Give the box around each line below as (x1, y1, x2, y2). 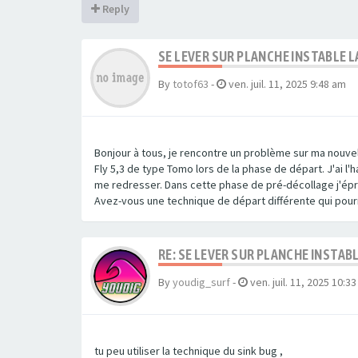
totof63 (173, 77, 209, 91)
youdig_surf (173, 275, 230, 289)
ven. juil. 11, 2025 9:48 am (229, 77, 346, 91)
